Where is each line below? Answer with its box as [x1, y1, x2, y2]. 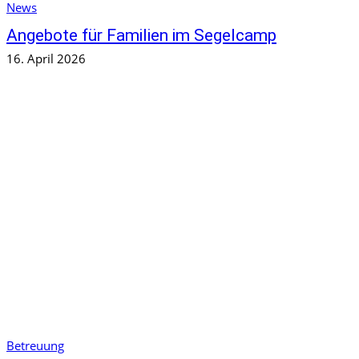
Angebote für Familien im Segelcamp [6, 25, 276, 45]
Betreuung [6, 337, 64, 354]
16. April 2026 [6, 50, 86, 67]
